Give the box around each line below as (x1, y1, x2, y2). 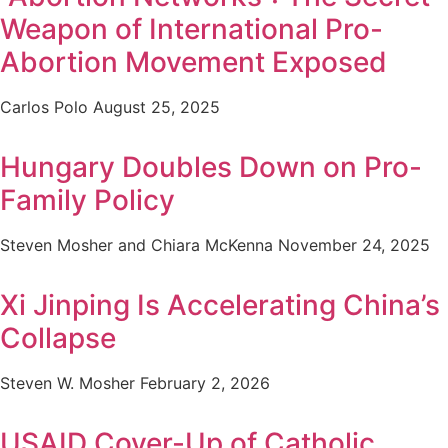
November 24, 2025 (278, 235, 430, 256)
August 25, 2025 (93, 97, 220, 118)
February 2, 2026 (140, 373, 270, 394)
